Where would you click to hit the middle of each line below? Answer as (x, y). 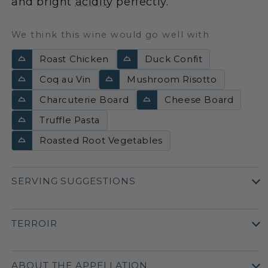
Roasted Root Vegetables (101, 140)
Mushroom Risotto (172, 79)
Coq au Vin (65, 79)
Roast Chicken (74, 59)
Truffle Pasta (70, 120)
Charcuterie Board (84, 100)
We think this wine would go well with (111, 34)
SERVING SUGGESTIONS (74, 181)
